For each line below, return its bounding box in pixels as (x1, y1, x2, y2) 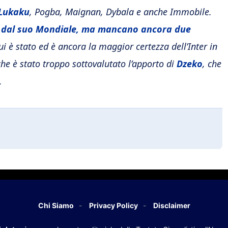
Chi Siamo (38, 201, 74, 210)
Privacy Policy (89, 201, 138, 210)
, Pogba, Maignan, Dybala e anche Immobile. (30, 6, 212, 18)
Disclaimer (153, 201, 190, 210)
